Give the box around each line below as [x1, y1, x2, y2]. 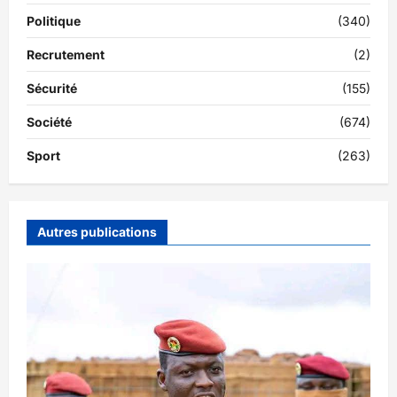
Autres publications [37, 224, 157, 240]
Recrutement [27, 47, 105, 63]
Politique [27, 13, 81, 29]
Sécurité [27, 81, 77, 97]
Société [27, 114, 72, 130]
